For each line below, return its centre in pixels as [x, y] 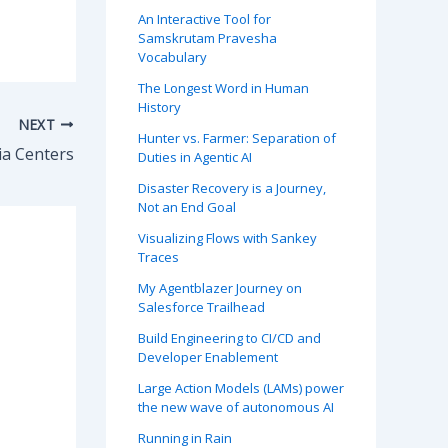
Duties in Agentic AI [195, 157]
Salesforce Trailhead [201, 307]
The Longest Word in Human [223, 88]
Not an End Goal [187, 207]
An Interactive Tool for [204, 19]
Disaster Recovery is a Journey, [232, 188]
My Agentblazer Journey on [220, 288]
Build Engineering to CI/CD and [229, 338]
